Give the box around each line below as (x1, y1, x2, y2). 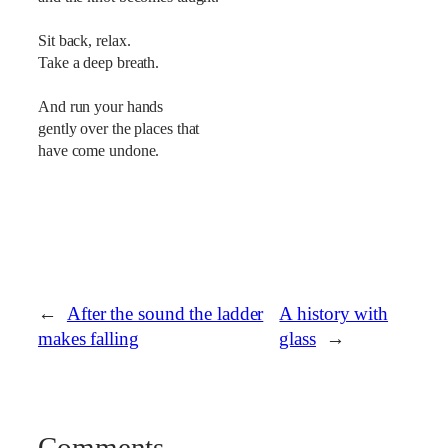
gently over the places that (38, 119, 200, 138)
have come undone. (38, 141, 168, 160)
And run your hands (38, 97, 164, 116)
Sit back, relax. (38, 31, 131, 50)
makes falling (38, 329, 139, 350)
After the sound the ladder (66, 304, 264, 325)
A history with (279, 304, 389, 325)
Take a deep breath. (38, 53, 160, 72)
